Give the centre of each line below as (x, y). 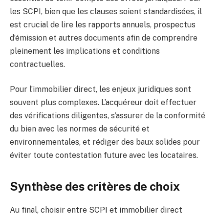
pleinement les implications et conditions (85, 51)
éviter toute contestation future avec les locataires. (104, 155)
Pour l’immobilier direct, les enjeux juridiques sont (100, 89)
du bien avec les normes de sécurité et (80, 129)
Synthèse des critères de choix (95, 186)
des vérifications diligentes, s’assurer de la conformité (108, 116)
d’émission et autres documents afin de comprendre (104, 38)
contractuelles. (37, 64)
